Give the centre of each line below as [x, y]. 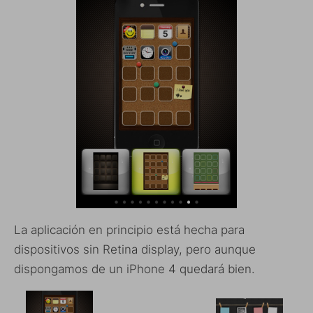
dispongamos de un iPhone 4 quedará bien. [134, 269]
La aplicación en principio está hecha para [129, 230]
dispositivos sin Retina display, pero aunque [135, 250]
